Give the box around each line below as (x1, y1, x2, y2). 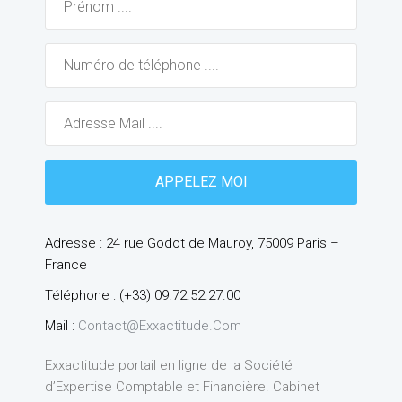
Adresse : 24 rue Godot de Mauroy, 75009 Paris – (45, 234, 339, 251)
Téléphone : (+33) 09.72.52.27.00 (45, 286, 240, 303)
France (45, 256, 87, 273)
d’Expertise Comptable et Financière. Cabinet (45, 378, 319, 395)
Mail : (45, 317, 78, 334)
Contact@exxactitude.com (78, 317, 241, 334)
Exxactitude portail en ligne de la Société (45, 356, 293, 373)
